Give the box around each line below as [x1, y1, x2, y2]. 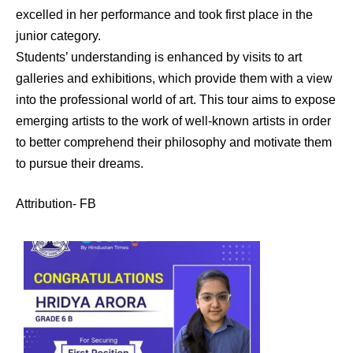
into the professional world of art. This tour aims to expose [16, 92, 336, 106]
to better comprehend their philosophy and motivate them [16, 135, 332, 149]
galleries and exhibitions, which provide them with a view [16, 71, 333, 85]
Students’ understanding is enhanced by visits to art [16, 50, 302, 64]
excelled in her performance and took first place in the [16, 7, 313, 21]
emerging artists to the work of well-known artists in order [16, 113, 331, 128]
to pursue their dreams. [16, 156, 143, 170]
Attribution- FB [16, 196, 96, 210]
